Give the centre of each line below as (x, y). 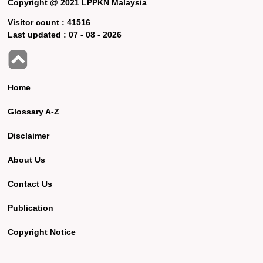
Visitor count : (38, 22)
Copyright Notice (42, 232)
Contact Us (30, 183)
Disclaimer (29, 135)
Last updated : (38, 34)
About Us (27, 159)
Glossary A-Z (34, 111)
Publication (31, 208)
